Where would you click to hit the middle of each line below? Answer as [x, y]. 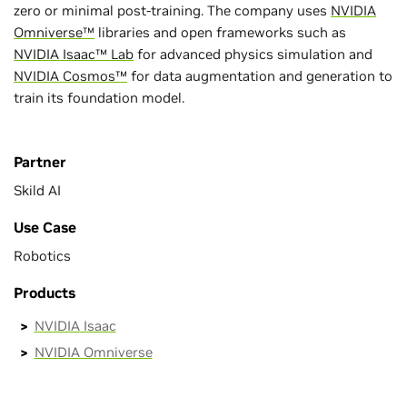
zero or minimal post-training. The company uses [172, 10]
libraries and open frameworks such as [220, 32]
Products [45, 293]
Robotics [42, 256]
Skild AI [37, 190]
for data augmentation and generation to [260, 76]
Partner [40, 162]
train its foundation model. [99, 98]
